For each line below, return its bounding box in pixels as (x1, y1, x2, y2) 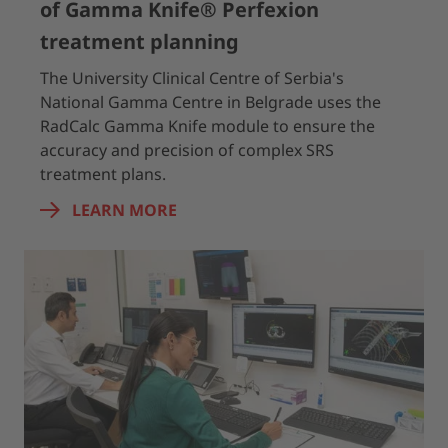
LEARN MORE (72, 199, 177, 221)
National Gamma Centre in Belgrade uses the (40, 91, 381, 113)
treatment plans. (40, 163, 166, 185)
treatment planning (40, 28, 239, 55)
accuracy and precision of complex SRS (40, 139, 334, 161)
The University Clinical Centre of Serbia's (40, 67, 344, 89)
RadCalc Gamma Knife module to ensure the (40, 115, 375, 137)
